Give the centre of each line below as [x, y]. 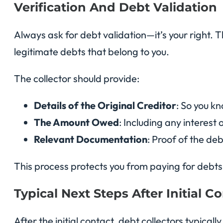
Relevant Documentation [91, 139]
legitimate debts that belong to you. [92, 51]
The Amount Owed [76, 122]
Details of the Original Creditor [105, 105]
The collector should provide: [77, 78]
